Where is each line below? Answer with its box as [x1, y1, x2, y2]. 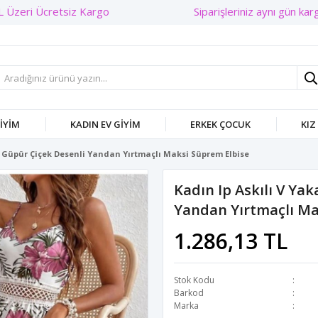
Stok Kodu [174, 274, 214, 286]
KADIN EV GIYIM [70, 118, 141, 131]
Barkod [174, 287, 204, 299]
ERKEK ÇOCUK [190, 118, 251, 131]
